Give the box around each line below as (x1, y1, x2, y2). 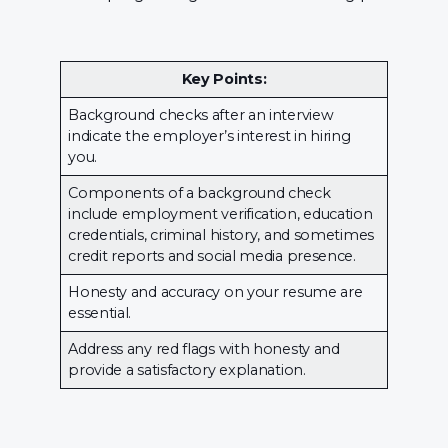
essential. (68, 304, 132, 323)
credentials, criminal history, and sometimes (68, 226, 374, 245)
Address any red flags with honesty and (68, 340, 340, 359)
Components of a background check (68, 184, 331, 203)
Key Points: (181, 70, 267, 89)
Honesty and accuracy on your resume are (68, 283, 363, 302)
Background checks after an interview (68, 106, 334, 125)
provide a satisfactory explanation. (68, 361, 306, 380)
